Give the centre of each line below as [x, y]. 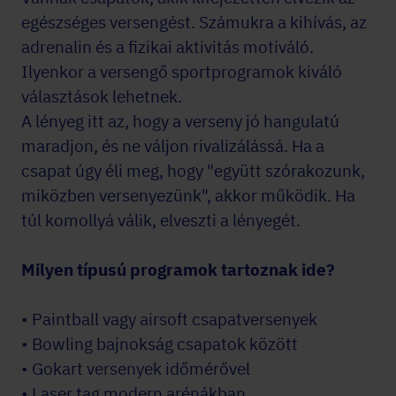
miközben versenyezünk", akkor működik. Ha [188, 195]
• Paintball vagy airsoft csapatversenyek [169, 319]
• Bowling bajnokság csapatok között [160, 344]
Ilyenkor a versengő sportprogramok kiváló [182, 72]
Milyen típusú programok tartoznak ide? [178, 270]
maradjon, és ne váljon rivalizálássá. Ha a [173, 146]
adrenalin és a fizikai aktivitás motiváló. [168, 47]
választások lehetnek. [102, 96]
